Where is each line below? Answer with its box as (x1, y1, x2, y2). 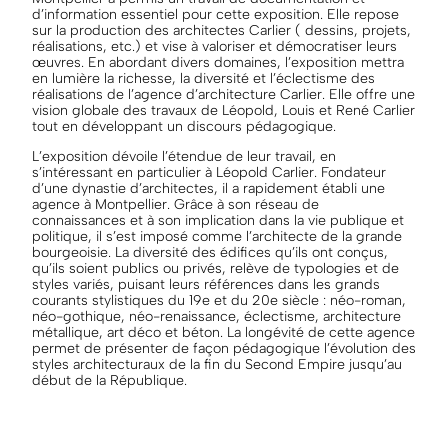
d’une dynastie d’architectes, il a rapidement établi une (32, 180, 385, 198)
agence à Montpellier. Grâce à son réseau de (32, 196, 319, 214)
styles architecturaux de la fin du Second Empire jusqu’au (32, 356, 402, 374)
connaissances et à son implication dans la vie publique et (32, 212, 404, 230)
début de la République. (32, 372, 187, 390)
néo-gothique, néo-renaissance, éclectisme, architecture (32, 308, 401, 326)
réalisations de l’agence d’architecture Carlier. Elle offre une (32, 86, 415, 104)
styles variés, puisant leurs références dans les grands (32, 276, 380, 294)
